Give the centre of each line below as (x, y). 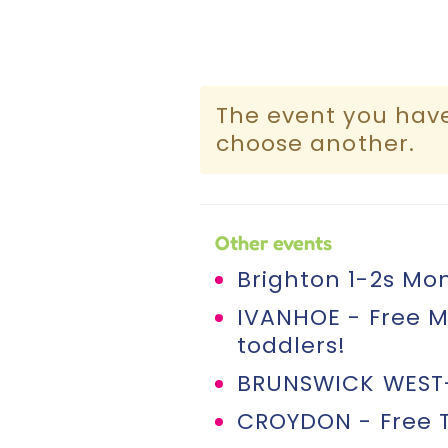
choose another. (315, 143)
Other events (273, 242)
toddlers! (291, 345)
